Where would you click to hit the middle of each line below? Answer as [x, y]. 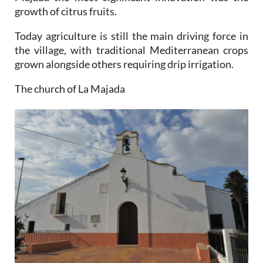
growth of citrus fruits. [66, 11]
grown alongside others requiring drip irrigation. [125, 64]
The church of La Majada [70, 88]
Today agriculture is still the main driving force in [131, 36]
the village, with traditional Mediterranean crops [131, 50]
